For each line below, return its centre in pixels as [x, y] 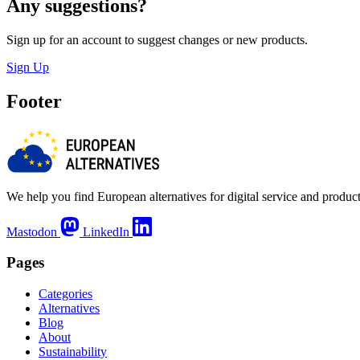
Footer [34, 101]
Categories [65, 293]
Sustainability [73, 351]
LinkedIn [106, 231]
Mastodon [32, 231]
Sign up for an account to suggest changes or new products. [157, 39]
